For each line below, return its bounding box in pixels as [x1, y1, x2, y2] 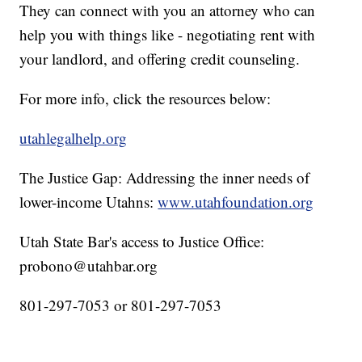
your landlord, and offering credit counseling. [19, 48, 301, 69]
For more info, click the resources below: [19, 88, 271, 109]
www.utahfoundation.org [158, 192, 314, 213]
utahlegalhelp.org [19, 128, 128, 149]
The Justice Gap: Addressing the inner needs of [19, 167, 310, 188]
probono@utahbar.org [19, 255, 158, 276]
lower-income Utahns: [19, 192, 154, 213]
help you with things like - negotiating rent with [19, 24, 316, 45]
